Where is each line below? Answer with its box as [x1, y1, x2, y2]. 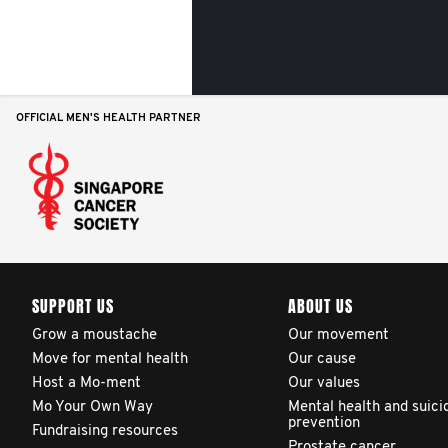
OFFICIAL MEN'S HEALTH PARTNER [16, 113, 201, 124]
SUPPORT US [32, 295, 114, 318]
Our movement [288, 328, 389, 343]
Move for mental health [32, 352, 188, 367]
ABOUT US [288, 295, 353, 318]
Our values [288, 376, 360, 391]
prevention [288, 416, 360, 431]
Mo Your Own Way [32, 400, 153, 415]
